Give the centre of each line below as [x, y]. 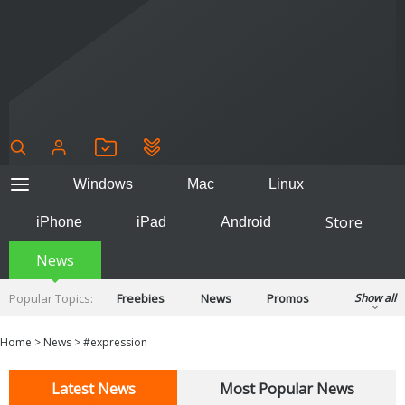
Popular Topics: [51, 298]
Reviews [140, 314]
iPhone [59, 221]
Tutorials [285, 314]
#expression [115, 342]
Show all [375, 297]
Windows [103, 184]
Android [246, 221]
